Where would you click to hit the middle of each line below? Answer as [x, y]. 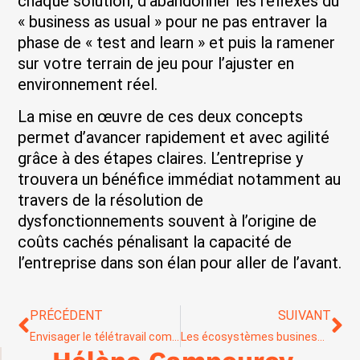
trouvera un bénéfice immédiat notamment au [180, 179]
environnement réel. [88, 84]
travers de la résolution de [111, 200]
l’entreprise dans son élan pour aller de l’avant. [180, 262]
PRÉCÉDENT [67, 316]
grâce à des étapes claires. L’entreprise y [161, 158]
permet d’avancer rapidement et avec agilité [174, 137]
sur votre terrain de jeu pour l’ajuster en [156, 63]
